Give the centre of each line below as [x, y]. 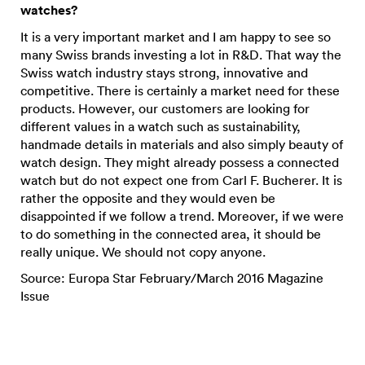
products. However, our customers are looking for [165, 108]
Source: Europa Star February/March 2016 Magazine [172, 278]
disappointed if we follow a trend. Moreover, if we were [182, 216]
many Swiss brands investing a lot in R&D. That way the [181, 55]
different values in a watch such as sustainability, [161, 126]
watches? [49, 10]
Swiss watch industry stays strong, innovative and [164, 73]
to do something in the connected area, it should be [171, 234]
